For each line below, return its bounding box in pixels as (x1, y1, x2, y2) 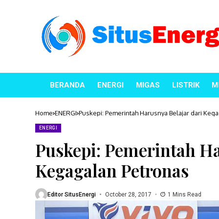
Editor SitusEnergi (47, 191, 96, 198)
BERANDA (50, 81, 85, 89)
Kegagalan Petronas (35, 159, 189, 182)
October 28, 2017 (105, 191, 152, 198)
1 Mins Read (168, 191, 201, 198)
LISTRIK (172, 81, 199, 89)
